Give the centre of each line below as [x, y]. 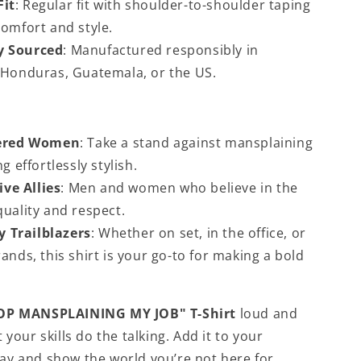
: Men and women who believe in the [179, 188]
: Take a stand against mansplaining [197, 143]
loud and [267, 313]
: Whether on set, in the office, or [198, 233]
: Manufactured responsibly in [161, 50]
